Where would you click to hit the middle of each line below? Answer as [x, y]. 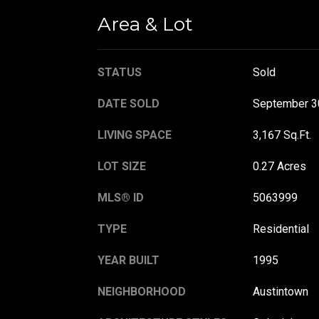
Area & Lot [145, 25]
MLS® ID [121, 198]
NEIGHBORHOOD [142, 292]
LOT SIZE [122, 167]
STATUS [120, 73]
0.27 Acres [279, 167]
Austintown [280, 292]
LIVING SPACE [135, 135]
